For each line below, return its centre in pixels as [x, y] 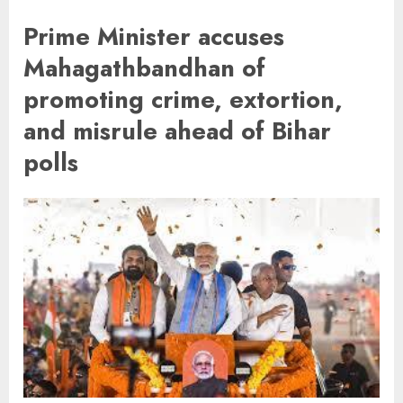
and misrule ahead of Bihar [177, 130]
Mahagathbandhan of [144, 67]
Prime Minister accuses [154, 36]
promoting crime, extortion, [183, 99]
